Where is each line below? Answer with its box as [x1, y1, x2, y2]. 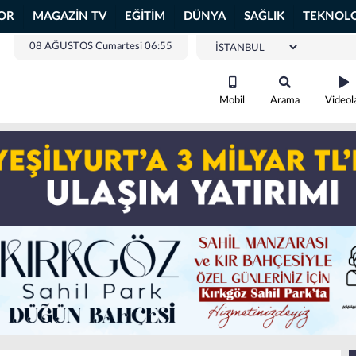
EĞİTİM [125, 10, 165, 22]
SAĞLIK [244, 10, 284, 22]
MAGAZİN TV [33, 10, 106, 22]
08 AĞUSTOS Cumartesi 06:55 [29, 41, 172, 52]
